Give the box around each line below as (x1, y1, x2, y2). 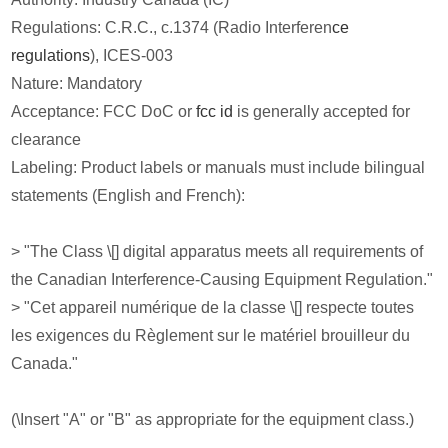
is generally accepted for (233, 102, 411, 120)
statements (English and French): (11, 186, 246, 204)
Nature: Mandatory (11, 74, 143, 92)
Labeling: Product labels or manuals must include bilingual (11, 158, 426, 176)
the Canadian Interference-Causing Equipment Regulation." (11, 270, 434, 288)
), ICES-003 (90, 46, 174, 64)
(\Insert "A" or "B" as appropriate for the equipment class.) (11, 410, 415, 428)
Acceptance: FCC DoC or (11, 102, 197, 120)
